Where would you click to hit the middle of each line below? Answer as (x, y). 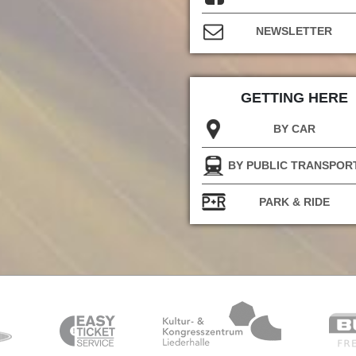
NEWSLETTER (294, 31)
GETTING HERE (294, 98)
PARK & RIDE (294, 202)
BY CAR (294, 129)
